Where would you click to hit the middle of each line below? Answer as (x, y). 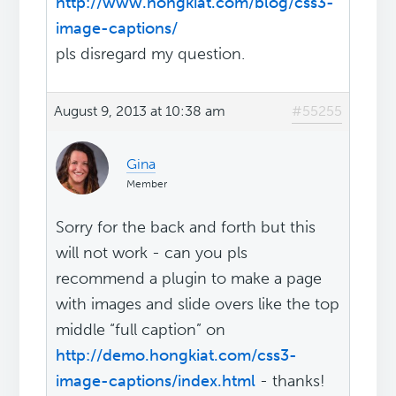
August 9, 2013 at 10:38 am (140, 111)
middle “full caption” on (141, 330)
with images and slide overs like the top (198, 305)
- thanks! (291, 381)
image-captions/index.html (156, 381)
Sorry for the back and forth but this (186, 228)
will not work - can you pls (152, 253)
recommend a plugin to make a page (189, 279)
